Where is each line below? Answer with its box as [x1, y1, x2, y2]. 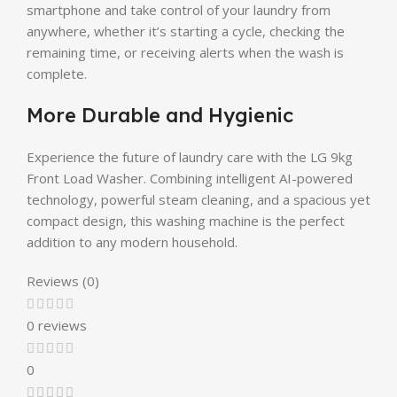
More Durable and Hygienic [27, 102, 293, 128]
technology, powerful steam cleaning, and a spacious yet [27, 190, 370, 208]
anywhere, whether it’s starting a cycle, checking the [27, 21, 345, 40]
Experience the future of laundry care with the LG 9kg [27, 147, 353, 166]
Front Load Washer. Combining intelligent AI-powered [27, 168, 353, 187]
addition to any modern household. [27, 232, 237, 251]
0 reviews [27, 315, 87, 334]
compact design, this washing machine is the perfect [27, 211, 345, 230]
